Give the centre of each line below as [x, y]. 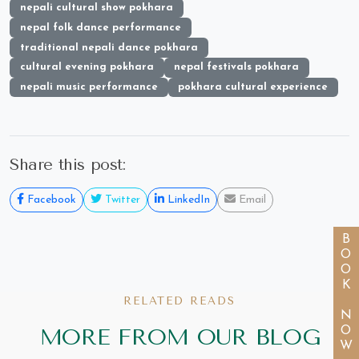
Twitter [121, 200]
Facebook [50, 200]
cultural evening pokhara [87, 67]
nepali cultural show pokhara [96, 7]
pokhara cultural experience [253, 87]
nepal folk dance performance [100, 27]
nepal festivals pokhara [237, 67]
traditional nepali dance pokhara [109, 47]
